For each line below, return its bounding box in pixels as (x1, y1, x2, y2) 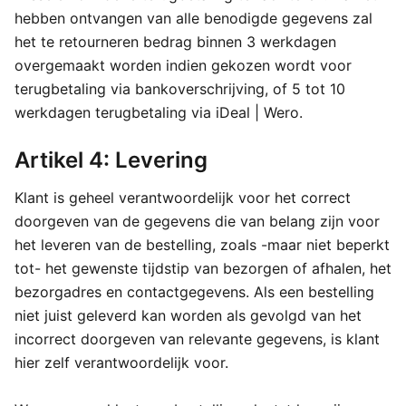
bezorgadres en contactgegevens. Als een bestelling (14, 283, 374, 301)
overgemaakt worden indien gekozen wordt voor (14, 56, 352, 74)
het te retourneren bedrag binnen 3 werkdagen (14, 33, 336, 51)
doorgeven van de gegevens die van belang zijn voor (14, 212, 380, 230)
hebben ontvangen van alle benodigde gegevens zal (14, 9, 372, 27)
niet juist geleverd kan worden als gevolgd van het (14, 306, 362, 324)
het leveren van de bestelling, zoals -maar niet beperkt (14, 236, 390, 254)
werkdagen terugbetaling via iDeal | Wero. (14, 103, 303, 121)
